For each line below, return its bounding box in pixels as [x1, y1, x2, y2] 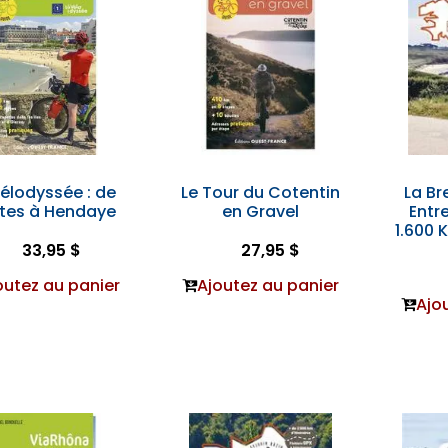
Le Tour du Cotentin [181, 181, 341, 204]
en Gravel [222, 200, 300, 223]
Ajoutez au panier [197, 274, 340, 297]
